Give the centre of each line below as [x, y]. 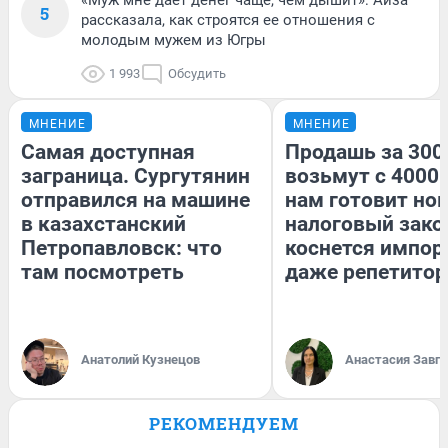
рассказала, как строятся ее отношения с [228, 19]
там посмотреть [102, 271]
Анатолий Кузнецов [140, 359]
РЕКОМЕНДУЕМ [224, 423]
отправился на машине [135, 199]
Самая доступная [108, 151]
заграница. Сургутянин [135, 175]
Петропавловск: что [121, 247]
